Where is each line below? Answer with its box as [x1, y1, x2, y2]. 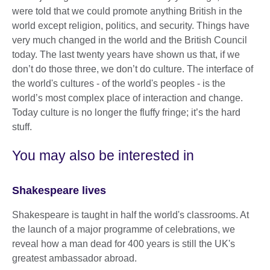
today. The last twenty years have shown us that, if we [12, 49, 240, 60]
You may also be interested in [12, 148, 194, 164]
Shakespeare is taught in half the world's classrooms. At [12, 209, 249, 220]
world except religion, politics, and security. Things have [12, 20, 250, 31]
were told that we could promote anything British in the [12, 6, 242, 17]
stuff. [12, 122, 34, 133]
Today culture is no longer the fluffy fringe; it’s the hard [12, 107, 240, 118]
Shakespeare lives [12, 184, 106, 196]
